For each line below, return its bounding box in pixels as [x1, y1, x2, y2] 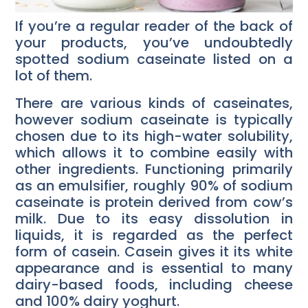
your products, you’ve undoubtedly [15, 33, 293, 53]
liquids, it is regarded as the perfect [15, 225, 293, 245]
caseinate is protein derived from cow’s [15, 192, 293, 212]
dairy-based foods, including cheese [15, 275, 293, 295]
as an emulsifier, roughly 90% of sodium [15, 176, 293, 196]
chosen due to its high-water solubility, [15, 126, 293, 146]
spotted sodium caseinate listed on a [15, 49, 293, 69]
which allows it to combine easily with [15, 143, 293, 163]
